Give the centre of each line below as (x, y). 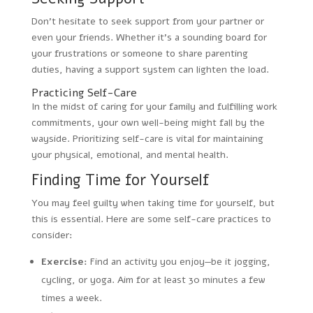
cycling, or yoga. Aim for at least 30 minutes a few (153, 279)
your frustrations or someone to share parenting (139, 53)
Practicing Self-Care (84, 93)
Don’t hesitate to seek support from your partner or (147, 21)
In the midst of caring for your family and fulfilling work (154, 106)
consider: (52, 235)
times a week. (71, 298)
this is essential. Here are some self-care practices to (151, 219)
